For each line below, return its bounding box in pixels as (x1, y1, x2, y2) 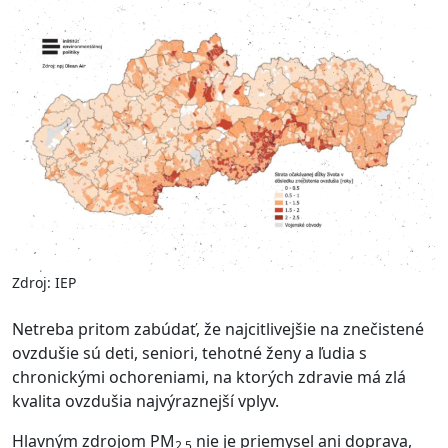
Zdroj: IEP (12, 273, 76, 293)
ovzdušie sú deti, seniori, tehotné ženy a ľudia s (12, 342, 367, 365)
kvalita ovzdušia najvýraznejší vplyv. (12, 390, 279, 413)
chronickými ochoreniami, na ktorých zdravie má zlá (12, 366, 406, 389)
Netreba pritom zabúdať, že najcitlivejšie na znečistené (12, 318, 424, 341)
